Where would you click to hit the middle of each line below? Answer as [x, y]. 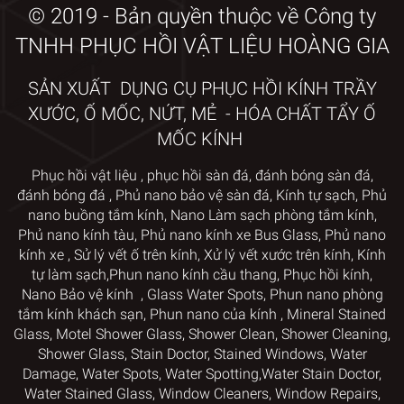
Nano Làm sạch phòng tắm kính [272, 215]
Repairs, [355, 393]
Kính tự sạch [316, 195]
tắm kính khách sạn [81, 314]
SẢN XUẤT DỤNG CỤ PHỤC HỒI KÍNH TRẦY [202, 88]
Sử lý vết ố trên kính [135, 254]
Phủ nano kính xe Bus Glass [230, 234]
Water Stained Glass [88, 393]
